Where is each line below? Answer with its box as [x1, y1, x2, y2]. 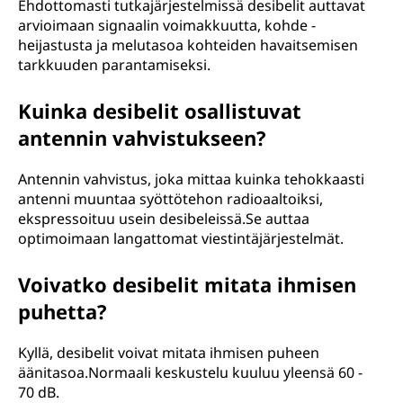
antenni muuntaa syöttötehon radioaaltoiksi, [18, 189, 323, 209]
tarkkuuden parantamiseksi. [18, 55, 210, 75]
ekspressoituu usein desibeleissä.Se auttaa [18, 209, 309, 228]
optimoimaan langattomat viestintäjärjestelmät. [18, 228, 344, 248]
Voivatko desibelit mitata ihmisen [18, 271, 356, 298]
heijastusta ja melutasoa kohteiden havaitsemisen [18, 35, 358, 55]
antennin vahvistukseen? [18, 124, 266, 151]
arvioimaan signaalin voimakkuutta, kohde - [18, 15, 316, 35]
